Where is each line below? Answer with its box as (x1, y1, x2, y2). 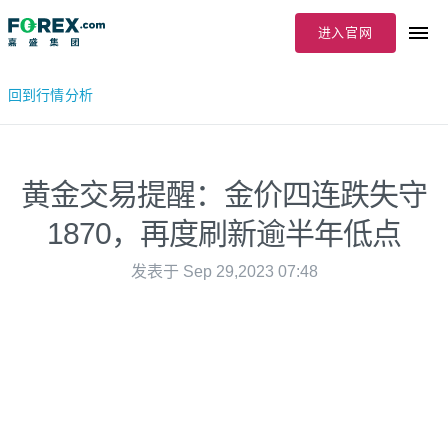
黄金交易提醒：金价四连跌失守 (21, 178, 427, 211)
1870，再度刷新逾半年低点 (47, 217, 401, 250)
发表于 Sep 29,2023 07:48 (130, 263, 318, 280)
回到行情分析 (7, 87, 94, 103)
